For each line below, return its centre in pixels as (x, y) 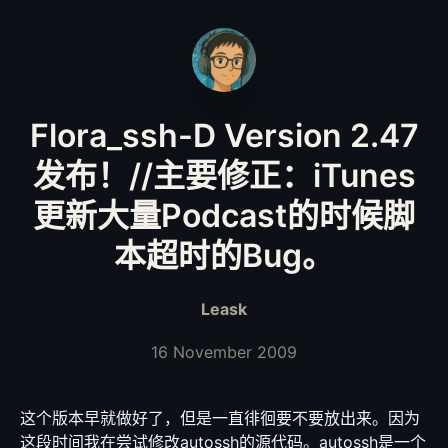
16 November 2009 (224, 352)
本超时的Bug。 (224, 255)
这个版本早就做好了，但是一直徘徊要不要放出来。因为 (220, 418)
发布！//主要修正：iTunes (224, 175)
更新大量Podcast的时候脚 (224, 215)
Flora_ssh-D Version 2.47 (224, 135)
